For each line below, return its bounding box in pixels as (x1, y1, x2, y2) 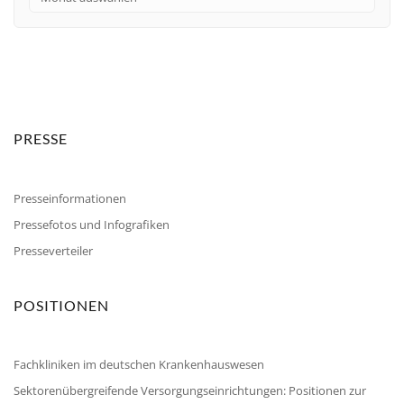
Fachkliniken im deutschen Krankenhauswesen (14, 356, 264, 373)
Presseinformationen (14, 189, 126, 207)
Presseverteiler (14, 242, 93, 259)
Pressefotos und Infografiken (14, 216, 170, 233)
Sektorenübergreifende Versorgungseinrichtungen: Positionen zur (14, 382, 366, 399)
